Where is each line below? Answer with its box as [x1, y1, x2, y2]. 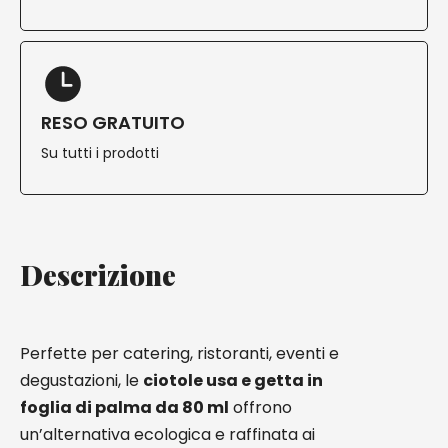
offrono [229, 396, 292, 419]
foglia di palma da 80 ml [20, 396, 229, 419]
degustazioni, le [20, 369, 143, 392]
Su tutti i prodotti [41, 143, 159, 163]
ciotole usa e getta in [143, 369, 323, 392]
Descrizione [20, 256, 176, 293]
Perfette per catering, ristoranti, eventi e [20, 342, 339, 365]
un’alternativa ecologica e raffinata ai [20, 423, 315, 446]
